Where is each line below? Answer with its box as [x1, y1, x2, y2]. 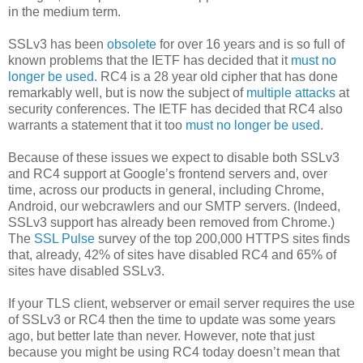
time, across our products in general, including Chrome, [8, 183, 324, 198]
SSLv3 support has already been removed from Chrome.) [8, 216, 335, 230]
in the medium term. [8, 5, 121, 19]
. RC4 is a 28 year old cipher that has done [94, 70, 338, 84]
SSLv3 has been [8, 37, 107, 52]
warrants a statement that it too [8, 118, 186, 133]
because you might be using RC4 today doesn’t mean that [8, 345, 340, 360]
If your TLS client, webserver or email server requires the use [8, 297, 355, 311]
